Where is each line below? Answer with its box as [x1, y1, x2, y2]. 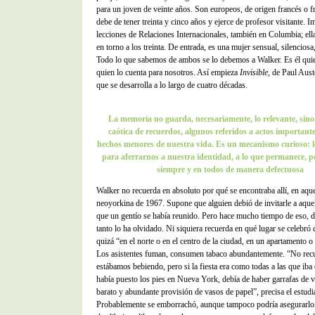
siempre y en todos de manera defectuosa [156, 165, 304, 174]
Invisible [240, 67, 268, 77]
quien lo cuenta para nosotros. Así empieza [96, 67, 240, 77]
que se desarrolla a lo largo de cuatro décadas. [96, 80, 247, 90]
